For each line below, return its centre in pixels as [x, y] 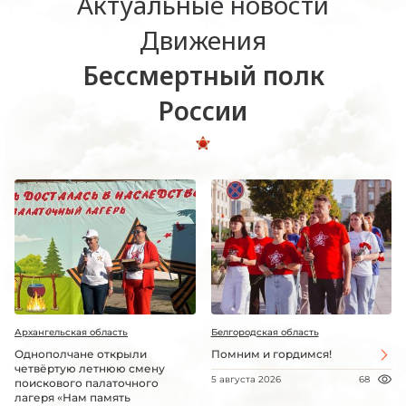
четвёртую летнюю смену [90, 369]
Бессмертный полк [203, 75]
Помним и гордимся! [271, 354]
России [203, 110]
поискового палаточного [87, 383]
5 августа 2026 [246, 380]
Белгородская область [265, 333]
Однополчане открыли [81, 354]
